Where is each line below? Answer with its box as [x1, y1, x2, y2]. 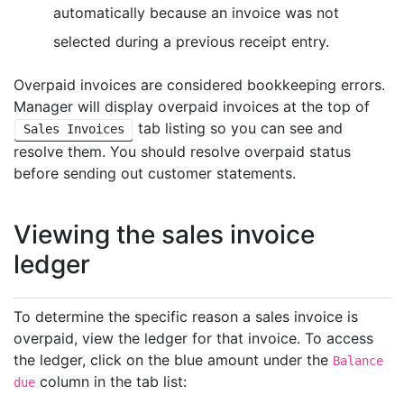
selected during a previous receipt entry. [53, 32, 329, 51]
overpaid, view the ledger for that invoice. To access [14, 328, 373, 347]
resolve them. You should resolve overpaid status [14, 142, 351, 161]
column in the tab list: [35, 372, 187, 390]
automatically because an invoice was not [53, 4, 339, 23]
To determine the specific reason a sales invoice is [14, 307, 358, 326]
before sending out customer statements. [14, 163, 296, 182]
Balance [333, 353, 383, 368]
